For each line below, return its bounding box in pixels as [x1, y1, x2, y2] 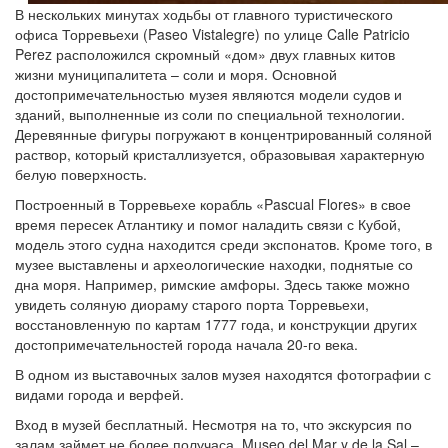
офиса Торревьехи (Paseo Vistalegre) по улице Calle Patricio [15, 24, 410, 44]
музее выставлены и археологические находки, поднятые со [15, 254, 413, 274]
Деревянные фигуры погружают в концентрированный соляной [15, 124, 432, 144]
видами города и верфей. [15, 384, 184, 404]
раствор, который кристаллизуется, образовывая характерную [15, 144, 425, 164]
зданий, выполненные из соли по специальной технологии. [15, 104, 405, 124]
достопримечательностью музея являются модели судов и [15, 84, 402, 104]
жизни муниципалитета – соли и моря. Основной [15, 64, 337, 84]
